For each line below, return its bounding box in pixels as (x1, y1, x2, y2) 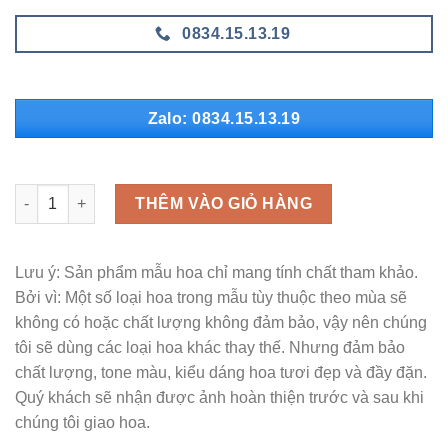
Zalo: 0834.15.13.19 (147, 110, 301, 127)
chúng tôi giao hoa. (15, 414, 150, 432)
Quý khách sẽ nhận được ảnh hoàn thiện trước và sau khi (15, 389, 424, 407)
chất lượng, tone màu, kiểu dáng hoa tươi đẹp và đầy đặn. (15, 364, 427, 382)
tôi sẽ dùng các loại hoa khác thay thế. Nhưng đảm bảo (15, 339, 405, 357)
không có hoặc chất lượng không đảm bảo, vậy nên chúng (15, 314, 427, 332)
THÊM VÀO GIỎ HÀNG (135, 194, 313, 212)
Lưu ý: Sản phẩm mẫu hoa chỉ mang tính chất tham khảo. (15, 264, 418, 282)
